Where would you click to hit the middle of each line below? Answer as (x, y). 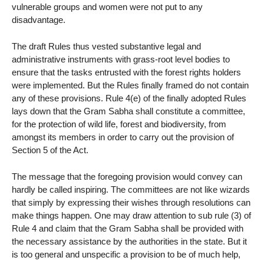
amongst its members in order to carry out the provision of (123, 137)
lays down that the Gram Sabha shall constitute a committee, (128, 111)
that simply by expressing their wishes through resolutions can (131, 202)
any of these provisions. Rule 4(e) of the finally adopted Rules (129, 98)
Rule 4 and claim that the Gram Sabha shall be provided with (128, 228)
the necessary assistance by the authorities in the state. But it (129, 241)
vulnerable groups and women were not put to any (107, 7)
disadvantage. (39, 20)
